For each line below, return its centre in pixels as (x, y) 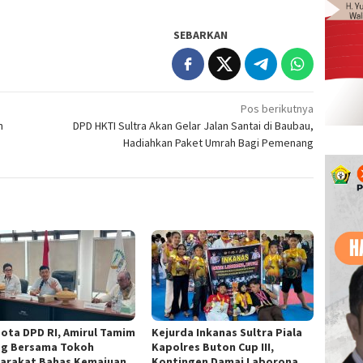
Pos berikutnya (278, 109)
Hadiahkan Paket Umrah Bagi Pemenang (219, 143)
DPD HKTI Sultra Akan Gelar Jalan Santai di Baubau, (194, 126)
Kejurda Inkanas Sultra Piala (227, 333)
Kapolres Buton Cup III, (213, 347)
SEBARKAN (201, 35)
